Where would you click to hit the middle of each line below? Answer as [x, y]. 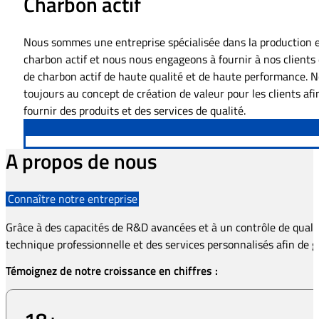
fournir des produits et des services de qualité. [134, 111]
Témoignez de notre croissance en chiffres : [112, 271]
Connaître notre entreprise [72, 199]
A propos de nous [82, 161]
